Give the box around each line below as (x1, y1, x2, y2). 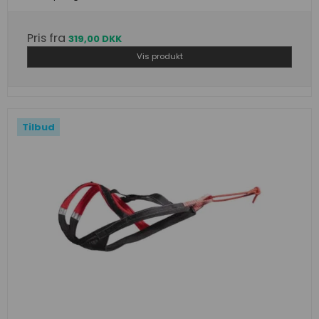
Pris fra (27, 29, 68, 46)
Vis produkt (136, 51, 183, 63)
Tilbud (22, 120, 55, 135)
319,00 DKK (68, 31, 122, 46)
